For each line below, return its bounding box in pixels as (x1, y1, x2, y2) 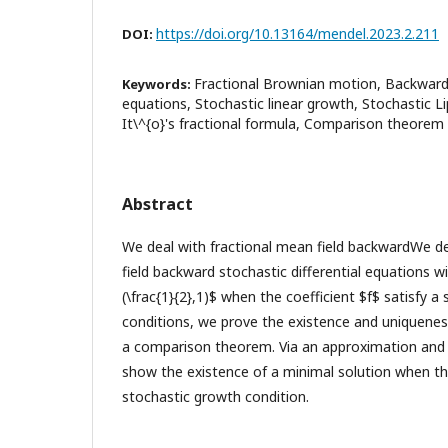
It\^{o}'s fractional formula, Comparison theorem (122, 113, 444, 133)
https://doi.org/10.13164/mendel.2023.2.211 (156, 23, 439, 43)
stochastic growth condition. (122, 386, 309, 406)
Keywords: (122, 74, 194, 93)
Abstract (122, 192, 193, 215)
